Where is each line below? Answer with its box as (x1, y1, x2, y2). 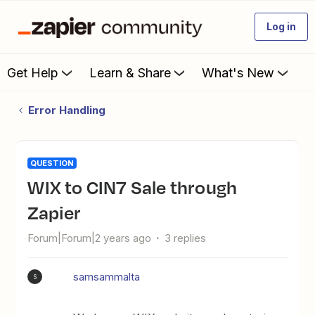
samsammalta (73, 270, 141, 283)
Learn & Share (89, 65, 171, 80)
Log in (266, 20, 296, 32)
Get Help (7, 65, 58, 80)
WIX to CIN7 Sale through (27, 174, 45, 200)
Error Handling (27, 103, 105, 117)
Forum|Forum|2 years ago (27, 231, 152, 245)
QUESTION (30, 158, 75, 168)
